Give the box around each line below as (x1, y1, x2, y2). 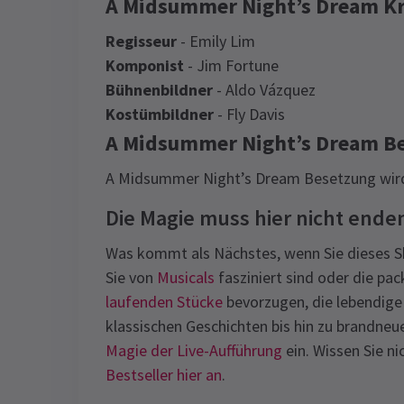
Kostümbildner (106, 104, 214, 124)
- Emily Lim (177, 31, 255, 51)
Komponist (106, 55, 184, 76)
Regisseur (106, 31, 177, 51)
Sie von (106, 267, 157, 288)
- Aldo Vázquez (213, 79, 316, 100)
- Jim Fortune (184, 55, 279, 76)
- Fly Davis (214, 104, 285, 124)
